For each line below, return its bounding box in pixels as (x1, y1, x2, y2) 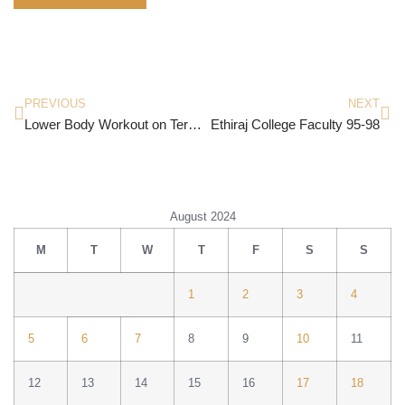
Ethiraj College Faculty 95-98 (211, 116, 380, 132)
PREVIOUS (24, 96, 86, 110)
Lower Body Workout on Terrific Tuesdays (188, 116, 202, 132)
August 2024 (169, 210, 236, 223)
